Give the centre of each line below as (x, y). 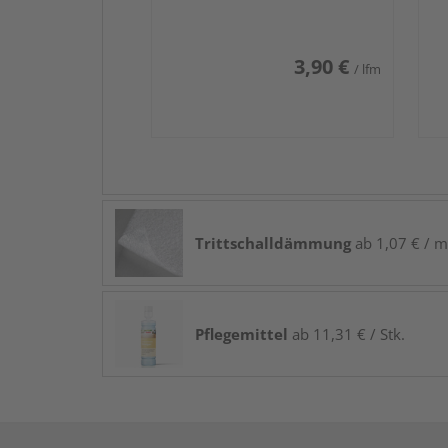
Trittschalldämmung (273, 242)
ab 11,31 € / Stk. (346, 333)
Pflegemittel (241, 333)
